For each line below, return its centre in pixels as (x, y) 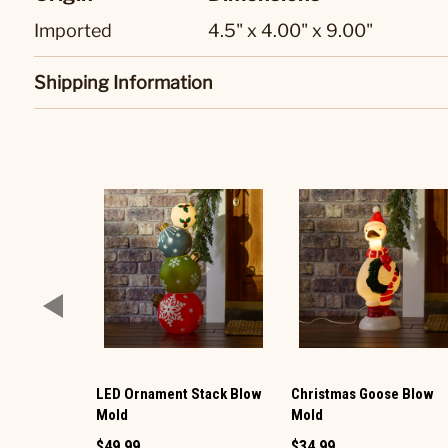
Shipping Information (123, 82)
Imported (73, 30)
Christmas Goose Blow (363, 394)
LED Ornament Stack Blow (179, 394)
